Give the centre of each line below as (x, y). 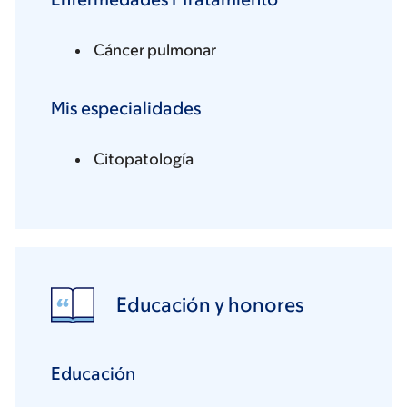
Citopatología (144, 159)
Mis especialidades (126, 109)
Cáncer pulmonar (155, 50)
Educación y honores (210, 305)
